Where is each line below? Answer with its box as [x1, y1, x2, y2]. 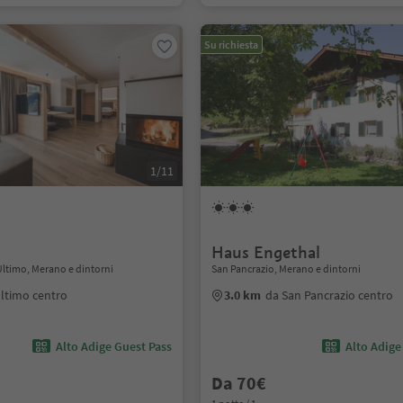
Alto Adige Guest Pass [56, 338, 173, 354]
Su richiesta [204, 38, 259, 51]
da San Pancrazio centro [265, 287, 394, 303]
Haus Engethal [211, 242, 321, 263]
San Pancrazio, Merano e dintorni [211, 262, 362, 275]
